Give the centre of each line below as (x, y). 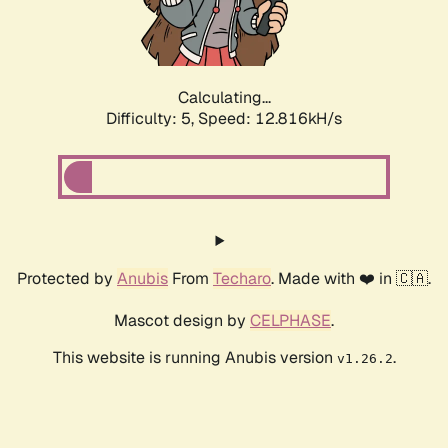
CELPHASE (290, 321)
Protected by (67, 279)
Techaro (242, 279)
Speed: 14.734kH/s (270, 119)
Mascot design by (182, 321)
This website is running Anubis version (194, 358)
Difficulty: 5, (152, 119)
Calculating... (224, 98)
